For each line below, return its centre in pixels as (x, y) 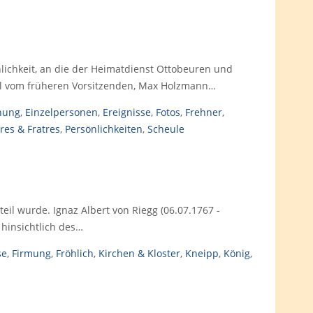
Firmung (31, 253)
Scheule (166, 129)
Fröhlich (74, 253)
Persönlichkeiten (103, 129)
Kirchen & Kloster (139, 253)
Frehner (203, 112)
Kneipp (202, 253)
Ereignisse (126, 112)
